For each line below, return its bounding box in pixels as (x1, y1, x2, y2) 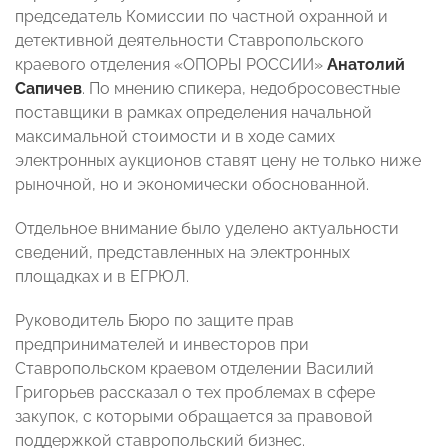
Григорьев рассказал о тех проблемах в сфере (15, 383, 375, 403)
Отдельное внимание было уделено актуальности (15, 219, 399, 239)
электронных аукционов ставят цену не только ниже (15, 151, 421, 171)
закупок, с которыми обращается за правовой (15, 407, 373, 427)
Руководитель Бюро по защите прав (15, 311, 294, 331)
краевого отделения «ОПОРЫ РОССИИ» (15, 55, 327, 75)
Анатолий (327, 55, 405, 75)
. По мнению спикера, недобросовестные (82, 79, 400, 99)
